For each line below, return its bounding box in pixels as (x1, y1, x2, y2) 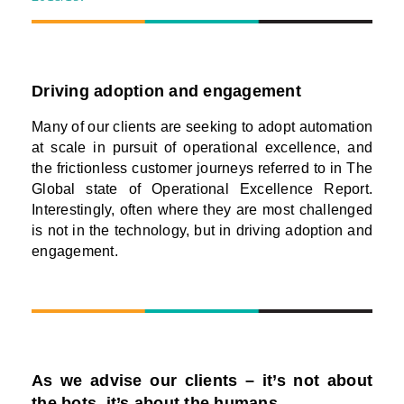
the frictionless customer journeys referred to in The (32, 160, 372, 176)
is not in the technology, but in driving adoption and (32, 222, 372, 238)
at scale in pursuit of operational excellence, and (32, 139, 372, 155)
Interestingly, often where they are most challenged (32, 201, 372, 217)
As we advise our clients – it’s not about (32, 372, 372, 390)
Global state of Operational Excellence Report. (32, 180, 372, 197)
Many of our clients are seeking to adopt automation (32, 118, 372, 134)
